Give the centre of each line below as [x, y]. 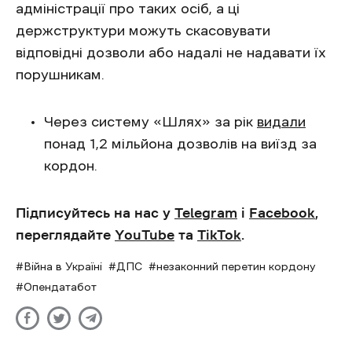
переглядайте [65, 235]
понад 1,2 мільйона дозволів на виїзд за [180, 144]
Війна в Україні [63, 266]
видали [281, 122]
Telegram [206, 213]
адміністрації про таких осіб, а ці [128, 9]
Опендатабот [60, 287]
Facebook [282, 213]
